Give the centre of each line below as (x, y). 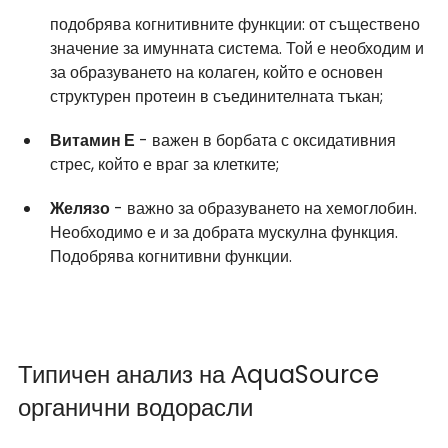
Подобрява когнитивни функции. (171, 256)
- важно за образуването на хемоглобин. (265, 208)
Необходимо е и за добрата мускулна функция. (226, 232)
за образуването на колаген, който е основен (218, 72)
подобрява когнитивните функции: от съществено (237, 24)
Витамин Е (92, 140)
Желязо (80, 208)
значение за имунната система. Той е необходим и (239, 48)
